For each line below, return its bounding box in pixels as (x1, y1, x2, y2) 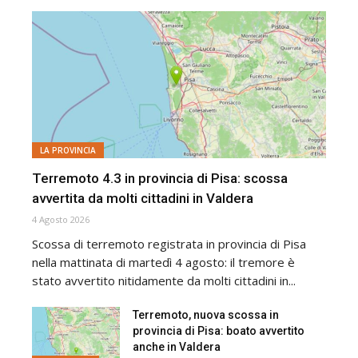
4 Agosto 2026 (32, 213, 89, 225)
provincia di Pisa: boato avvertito (133, 324, 305, 337)
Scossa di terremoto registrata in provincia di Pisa (32, 235, 306, 252)
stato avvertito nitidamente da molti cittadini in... (32, 272, 296, 288)
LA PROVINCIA (40, 144, 96, 156)
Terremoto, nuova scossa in (133, 308, 280, 321)
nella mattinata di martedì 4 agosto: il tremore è (32, 253, 295, 270)
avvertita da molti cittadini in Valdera (32, 189, 253, 206)
